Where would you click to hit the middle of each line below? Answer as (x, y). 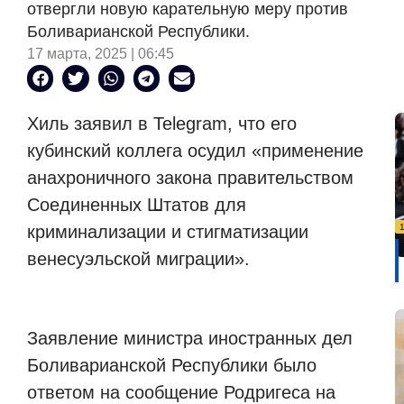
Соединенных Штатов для (137, 204)
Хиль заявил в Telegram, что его (162, 123)
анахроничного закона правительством (190, 177)
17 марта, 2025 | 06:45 (101, 54)
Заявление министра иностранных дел (190, 339)
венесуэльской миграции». (138, 258)
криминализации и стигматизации (168, 231)
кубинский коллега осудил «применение (195, 150)
